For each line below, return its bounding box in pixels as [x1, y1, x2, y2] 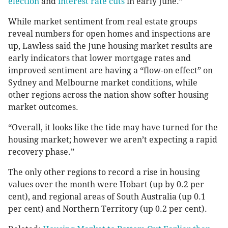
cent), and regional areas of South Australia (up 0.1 [8, 192, 206, 202]
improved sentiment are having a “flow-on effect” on [8, 66, 213, 76]
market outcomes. [8, 102, 78, 112]
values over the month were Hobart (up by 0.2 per [8, 180, 204, 190]
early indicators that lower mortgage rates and [8, 53, 191, 64]
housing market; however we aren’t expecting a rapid [8, 135, 217, 145]
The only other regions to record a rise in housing [8, 167, 200, 178]
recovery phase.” [8, 147, 74, 157]
